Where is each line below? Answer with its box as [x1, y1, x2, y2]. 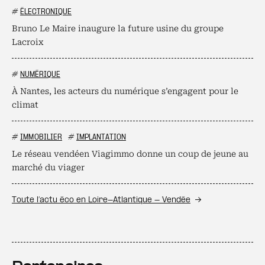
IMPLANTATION [76, 133, 126, 142]
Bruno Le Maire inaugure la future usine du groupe [12, 24, 224, 33]
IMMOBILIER [20, 133, 62, 142]
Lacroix [12, 37, 44, 47]
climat [12, 100, 38, 109]
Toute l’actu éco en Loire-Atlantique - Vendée [12, 196, 190, 205]
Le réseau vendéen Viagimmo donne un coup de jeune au [12, 149, 248, 159]
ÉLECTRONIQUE [20, 8, 72, 17]
